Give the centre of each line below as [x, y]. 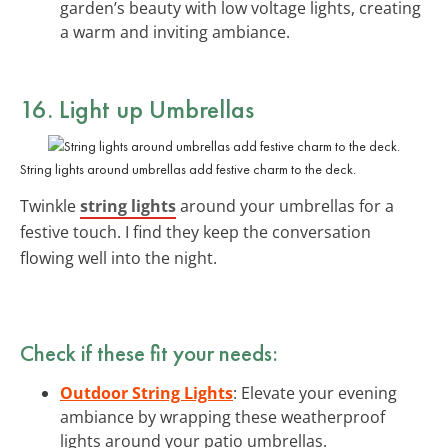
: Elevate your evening [315, 392]
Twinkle [50, 205]
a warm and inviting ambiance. [175, 31]
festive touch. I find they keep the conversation [195, 231]
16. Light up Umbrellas [137, 108]
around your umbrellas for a [285, 205]
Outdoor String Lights [146, 392]
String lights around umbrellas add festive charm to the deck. [188, 168]
